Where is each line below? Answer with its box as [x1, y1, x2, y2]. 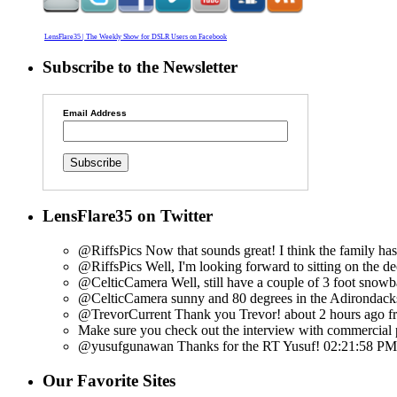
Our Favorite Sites [43, 370, 175, 390]
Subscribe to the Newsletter [43, 57, 237, 76]
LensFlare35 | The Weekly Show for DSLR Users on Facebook [44, 33, 227, 42]
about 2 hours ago [284, 307, 385, 323]
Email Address [62, 107, 127, 118]
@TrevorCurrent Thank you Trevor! [78, 307, 281, 323]
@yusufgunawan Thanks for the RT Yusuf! [78, 339, 320, 354]
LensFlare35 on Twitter [43, 206, 213, 226]
